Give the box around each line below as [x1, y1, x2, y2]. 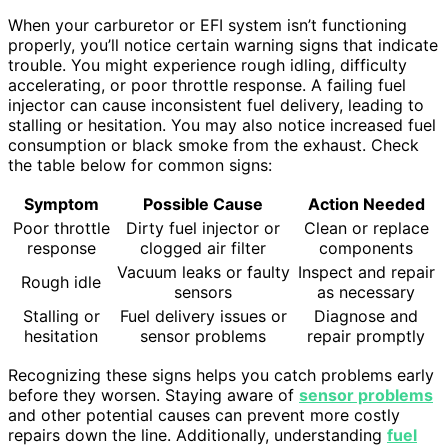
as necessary [317, 282, 415, 303]
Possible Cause [143, 194, 263, 215]
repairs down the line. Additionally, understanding [8, 425, 387, 446]
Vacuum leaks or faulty [116, 262, 290, 283]
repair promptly [307, 326, 425, 347]
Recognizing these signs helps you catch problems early [8, 365, 434, 386]
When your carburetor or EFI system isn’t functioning [8, 15, 407, 36]
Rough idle [21, 272, 101, 293]
